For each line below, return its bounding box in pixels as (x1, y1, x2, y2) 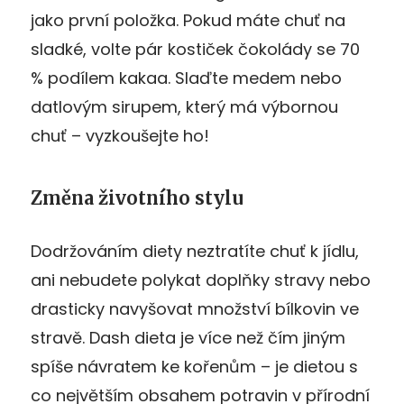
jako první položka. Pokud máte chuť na (31, 8, 345, 32)
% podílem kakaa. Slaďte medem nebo (31, 66, 342, 89)
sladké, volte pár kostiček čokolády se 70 (31, 37, 360, 60)
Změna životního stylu (31, 186, 243, 209)
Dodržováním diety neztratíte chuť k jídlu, (31, 239, 359, 262)
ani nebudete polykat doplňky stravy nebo (31, 268, 371, 291)
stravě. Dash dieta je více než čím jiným (31, 326, 345, 349)
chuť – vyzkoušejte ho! (31, 124, 209, 147)
